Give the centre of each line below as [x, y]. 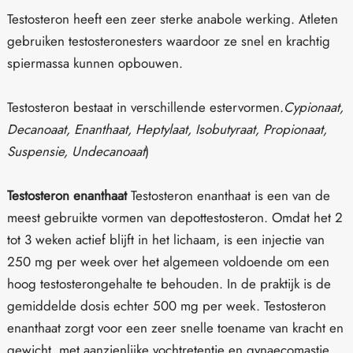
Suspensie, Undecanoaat [76, 151]
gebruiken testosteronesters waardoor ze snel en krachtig [169, 41]
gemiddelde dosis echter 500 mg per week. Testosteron [167, 305]
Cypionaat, [314, 107]
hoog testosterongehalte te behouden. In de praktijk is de [169, 283]
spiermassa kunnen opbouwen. [95, 63]
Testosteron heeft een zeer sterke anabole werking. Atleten [173, 19]
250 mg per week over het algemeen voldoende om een [168, 261]
